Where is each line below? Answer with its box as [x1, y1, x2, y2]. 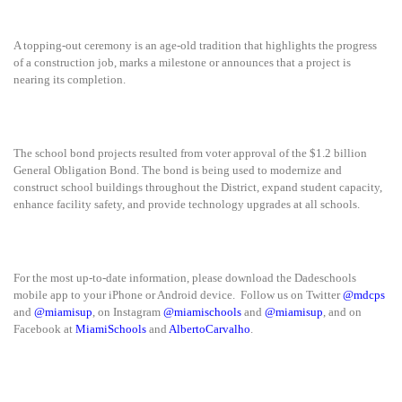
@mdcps [343, 287, 385, 301]
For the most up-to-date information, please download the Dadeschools [13, 270, 356, 284]
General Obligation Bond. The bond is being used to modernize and [13, 162, 342, 177]
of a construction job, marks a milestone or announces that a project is [13, 55, 351, 69]
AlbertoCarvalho [169, 321, 250, 336]
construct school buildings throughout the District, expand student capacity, [13, 179, 382, 194]
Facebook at [13, 321, 75, 336]
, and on [323, 304, 362, 319]
